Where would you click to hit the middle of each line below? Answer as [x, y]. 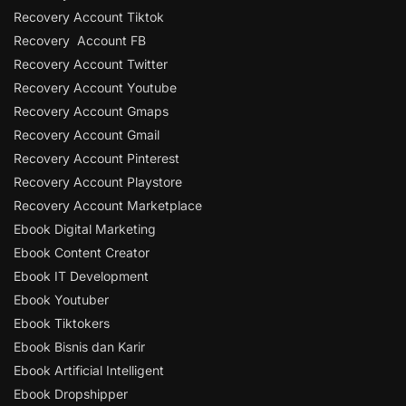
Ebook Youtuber [61, 300]
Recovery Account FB [80, 41]
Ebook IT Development [81, 276]
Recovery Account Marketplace [108, 206]
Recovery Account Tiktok [89, 17]
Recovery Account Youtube [95, 88]
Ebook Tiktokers [62, 324]
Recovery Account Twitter [91, 64]
